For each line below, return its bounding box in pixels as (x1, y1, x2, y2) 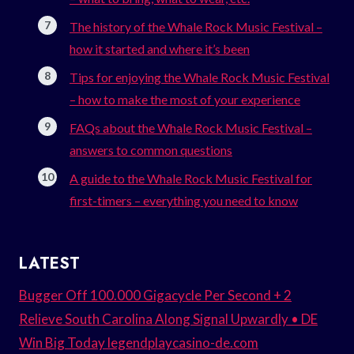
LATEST (19, 251, 80, 275)
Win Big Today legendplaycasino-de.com (19, 333, 258, 351)
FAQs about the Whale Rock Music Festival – (70, 119, 312, 135)
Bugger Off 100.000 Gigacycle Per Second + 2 (19, 286, 292, 303)
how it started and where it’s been (70, 40, 250, 56)
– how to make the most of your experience (70, 91, 300, 107)
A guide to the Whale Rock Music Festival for (70, 170, 312, 186)
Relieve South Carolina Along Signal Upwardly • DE (19, 310, 318, 327)
